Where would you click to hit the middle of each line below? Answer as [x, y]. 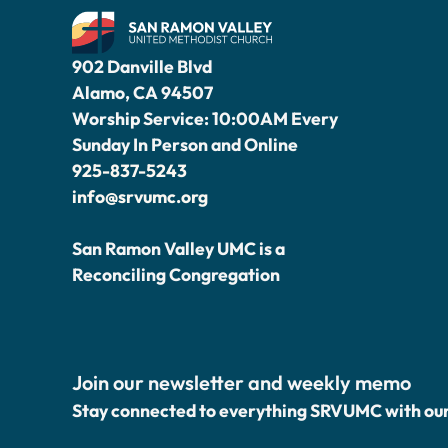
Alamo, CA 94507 [142, 93]
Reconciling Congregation [176, 275]
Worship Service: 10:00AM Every [205, 119]
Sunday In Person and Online [185, 145]
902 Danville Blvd [142, 67]
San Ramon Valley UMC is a [178, 249]
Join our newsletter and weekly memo [241, 383]
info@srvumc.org [140, 197]
